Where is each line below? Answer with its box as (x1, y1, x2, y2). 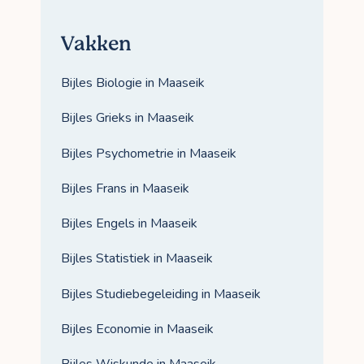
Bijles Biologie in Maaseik (61, 74, 205, 93)
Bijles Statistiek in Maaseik (61, 249, 213, 268)
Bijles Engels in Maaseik (61, 214, 197, 233)
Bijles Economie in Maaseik (61, 319, 214, 338)
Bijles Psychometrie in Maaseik (61, 144, 236, 162)
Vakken (61, 29, 132, 59)
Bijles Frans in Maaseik (61, 179, 189, 197)
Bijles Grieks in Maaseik (61, 109, 194, 128)
